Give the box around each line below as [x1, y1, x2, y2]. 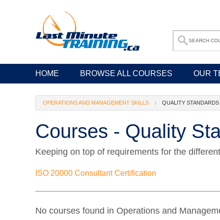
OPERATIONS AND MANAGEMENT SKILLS [43, 100, 149, 106]
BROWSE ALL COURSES [80, 69, 172, 78]
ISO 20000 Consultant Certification [35, 169, 156, 177]
